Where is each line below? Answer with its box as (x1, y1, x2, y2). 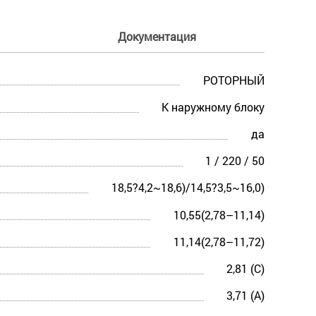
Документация (117, 28, 196, 44)
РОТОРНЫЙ (203, 72, 265, 87)
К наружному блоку (162, 99, 265, 114)
